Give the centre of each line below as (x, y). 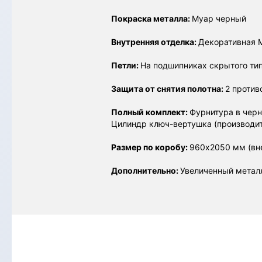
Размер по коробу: (150, 147)
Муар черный (219, 18)
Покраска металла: (151, 18)
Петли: (126, 65)
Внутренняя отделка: (155, 42)
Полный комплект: (150, 112)
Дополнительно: (146, 170)
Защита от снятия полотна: (168, 89)
